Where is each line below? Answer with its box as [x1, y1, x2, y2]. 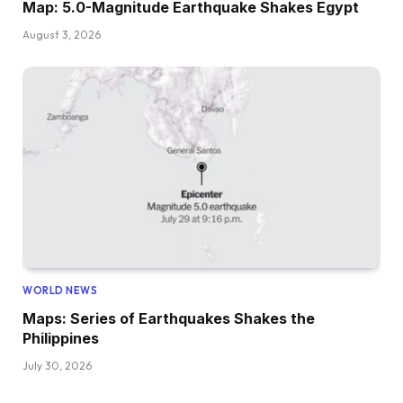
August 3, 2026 [22, 28, 101, 42]
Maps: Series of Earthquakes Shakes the [22, 309, 315, 328]
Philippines [22, 329, 99, 348]
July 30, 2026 [22, 359, 92, 373]
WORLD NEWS [22, 284, 98, 298]
